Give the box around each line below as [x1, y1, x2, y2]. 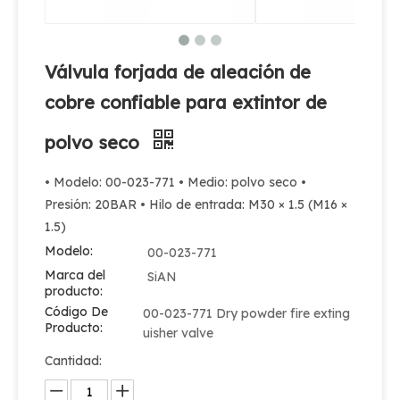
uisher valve [143, 325, 213, 341]
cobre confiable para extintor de [45, 91, 327, 113]
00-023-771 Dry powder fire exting [143, 305, 350, 321]
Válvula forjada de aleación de [45, 61, 311, 83]
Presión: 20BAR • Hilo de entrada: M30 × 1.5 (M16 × [45, 196, 347, 212]
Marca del [45, 267, 105, 283]
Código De [45, 304, 108, 320]
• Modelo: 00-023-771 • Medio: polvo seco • [45, 174, 306, 190]
